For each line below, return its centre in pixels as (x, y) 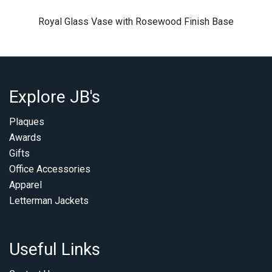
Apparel (25, 185)
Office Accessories (50, 169)
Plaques (27, 122)
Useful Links (55, 249)
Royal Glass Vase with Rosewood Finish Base (136, 22)
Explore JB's (55, 97)
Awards (25, 138)
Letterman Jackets (49, 201)
